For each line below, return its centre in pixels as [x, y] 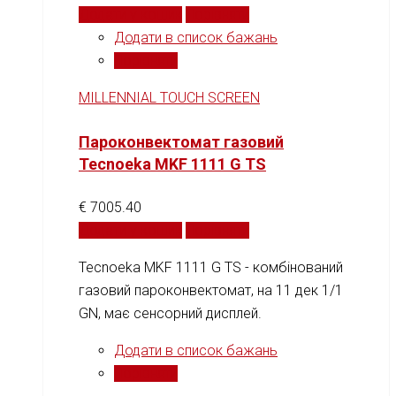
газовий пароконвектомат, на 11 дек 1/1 [211, 290]
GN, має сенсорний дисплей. [170, 313]
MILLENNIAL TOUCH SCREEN [169, 97]
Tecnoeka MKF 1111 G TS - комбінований [211, 267]
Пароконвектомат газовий [181, 141]
